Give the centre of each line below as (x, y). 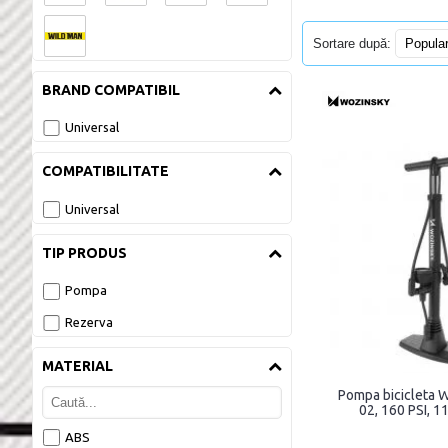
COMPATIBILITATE (105, 171)
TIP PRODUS (84, 252)
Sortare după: (352, 43)
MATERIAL (77, 366)
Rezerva (88, 321)
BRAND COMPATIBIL (111, 89)
